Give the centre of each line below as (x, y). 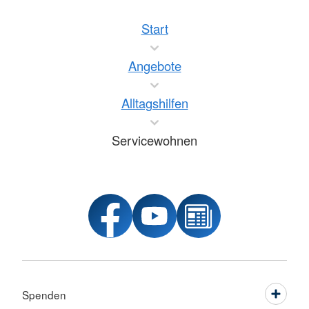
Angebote (154, 66)
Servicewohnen (154, 140)
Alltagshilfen (154, 103)
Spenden (44, 295)
